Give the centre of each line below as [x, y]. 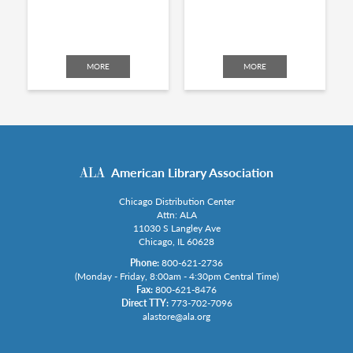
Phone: [145, 263]
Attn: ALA [176, 215]
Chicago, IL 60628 [176, 242]
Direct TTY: [145, 303]
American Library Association [192, 173]
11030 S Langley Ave [176, 229]
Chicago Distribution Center [176, 202]
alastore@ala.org [176, 317]
